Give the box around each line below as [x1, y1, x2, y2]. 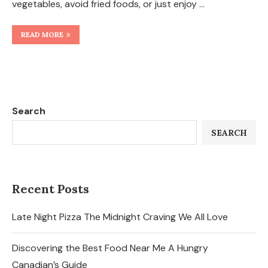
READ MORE [21, 30, 63, 39]
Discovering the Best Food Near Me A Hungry [12, 242, 208, 254]
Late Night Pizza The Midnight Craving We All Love [12, 211, 228, 223]
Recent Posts [12, 181, 89, 196]
